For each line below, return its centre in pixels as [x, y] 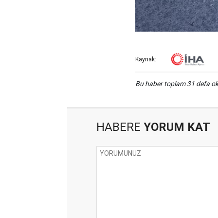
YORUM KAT [175, 127]
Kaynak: [146, 60]
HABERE [118, 127]
